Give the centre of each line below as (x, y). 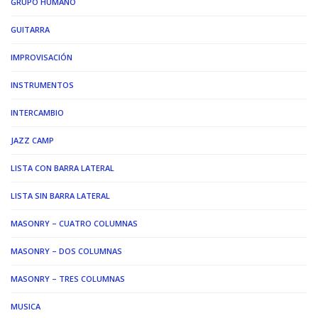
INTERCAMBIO (37, 112)
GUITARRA (30, 29)
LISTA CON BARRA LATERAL (62, 168)
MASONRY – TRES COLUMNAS (68, 278)
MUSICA (26, 306)
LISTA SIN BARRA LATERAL (60, 195)
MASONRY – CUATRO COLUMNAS (74, 223)
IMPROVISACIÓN (42, 57)
